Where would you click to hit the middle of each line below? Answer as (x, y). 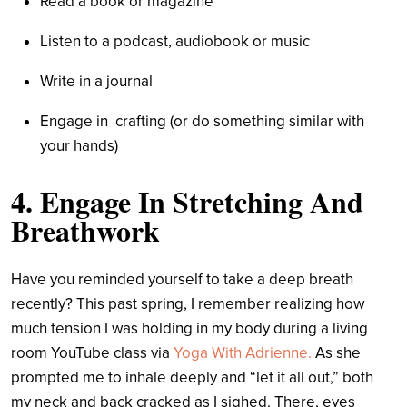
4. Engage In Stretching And (187, 201)
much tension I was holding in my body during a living (189, 328)
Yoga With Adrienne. (243, 352)
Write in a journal (98, 81)
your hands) (79, 145)
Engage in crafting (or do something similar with (202, 121)
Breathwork (85, 230)
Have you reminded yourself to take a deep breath (182, 279)
